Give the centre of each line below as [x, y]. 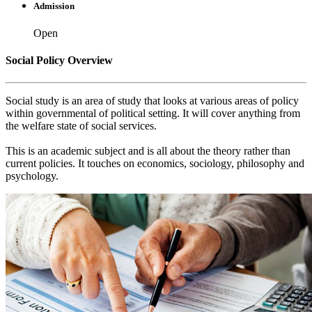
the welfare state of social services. [81, 125]
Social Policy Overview [59, 61]
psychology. [32, 175]
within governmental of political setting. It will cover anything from [153, 113]
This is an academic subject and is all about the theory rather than [148, 150]
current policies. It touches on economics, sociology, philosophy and [155, 163]
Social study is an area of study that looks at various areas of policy [152, 100]
